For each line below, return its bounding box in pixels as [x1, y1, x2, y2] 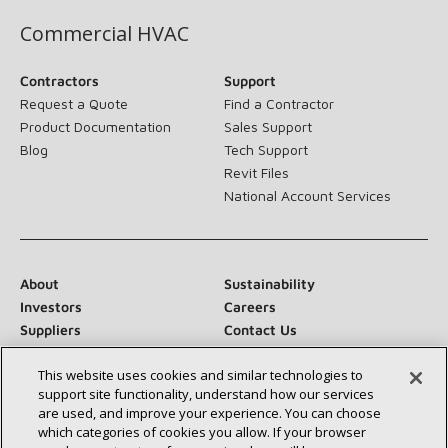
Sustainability [224, 274, 315, 292]
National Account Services [224, 186, 391, 204]
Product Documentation [20, 117, 171, 135]
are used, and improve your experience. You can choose [38, 404, 382, 422]
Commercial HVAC [20, 19, 189, 47]
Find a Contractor [224, 94, 334, 112]
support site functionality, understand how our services [38, 385, 375, 403]
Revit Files [224, 163, 289, 181]
